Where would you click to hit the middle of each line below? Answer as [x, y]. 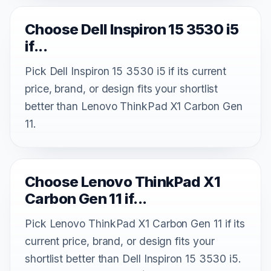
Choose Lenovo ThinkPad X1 [122, 181]
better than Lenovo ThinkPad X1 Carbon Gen [134, 106]
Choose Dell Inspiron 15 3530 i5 [132, 29]
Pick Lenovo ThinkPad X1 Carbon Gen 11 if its [135, 223]
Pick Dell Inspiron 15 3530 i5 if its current [126, 71]
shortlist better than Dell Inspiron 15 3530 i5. [133, 258]
